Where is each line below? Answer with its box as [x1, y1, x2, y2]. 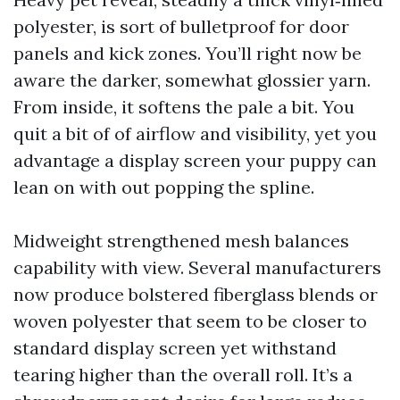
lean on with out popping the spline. [13, 176, 314, 198]
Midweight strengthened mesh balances [13, 229, 349, 252]
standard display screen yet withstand [13, 337, 337, 359]
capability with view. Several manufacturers [13, 256, 381, 279]
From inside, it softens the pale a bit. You [13, 96, 354, 118]
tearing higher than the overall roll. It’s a [13, 363, 353, 386]
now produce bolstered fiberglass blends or [13, 283, 378, 305]
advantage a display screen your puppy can [13, 149, 377, 171]
